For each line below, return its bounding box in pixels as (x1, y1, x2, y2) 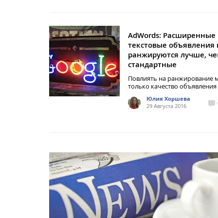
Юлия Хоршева (146, 95, 190, 102)
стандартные (128, 59, 177, 70)
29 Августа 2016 (146, 102, 186, 109)
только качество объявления (128, 82, 217, 91)
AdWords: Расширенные (128, 30, 216, 40)
